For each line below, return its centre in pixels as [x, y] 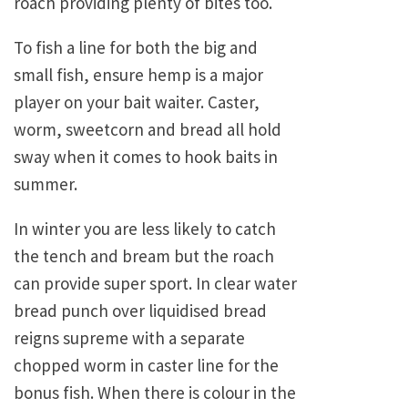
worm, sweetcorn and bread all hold [148, 130]
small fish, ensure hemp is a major [138, 75]
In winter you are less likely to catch [145, 229]
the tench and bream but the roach [144, 256]
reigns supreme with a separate [129, 338]
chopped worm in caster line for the [146, 366]
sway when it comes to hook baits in [146, 157]
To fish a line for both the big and [136, 48]
